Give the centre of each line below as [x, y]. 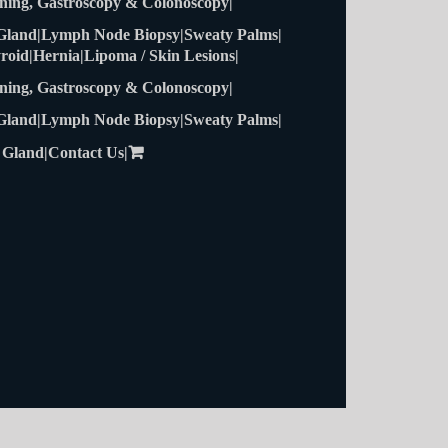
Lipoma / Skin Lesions [159, 55]
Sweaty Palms [231, 119]
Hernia [56, 55]
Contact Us [86, 152]
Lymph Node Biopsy [110, 119]
